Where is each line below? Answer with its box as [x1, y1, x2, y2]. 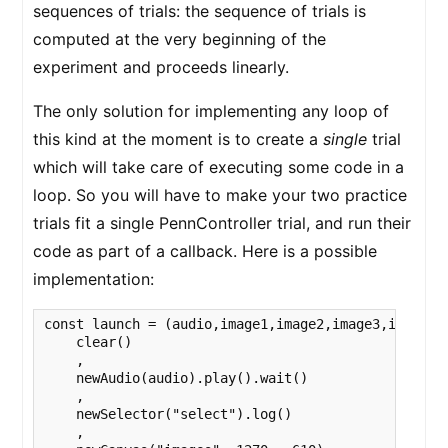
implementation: [33, 269, 154, 289]
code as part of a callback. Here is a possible [33, 241, 377, 261]
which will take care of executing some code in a [33, 157, 404, 177]
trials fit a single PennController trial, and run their [33, 213, 411, 233]
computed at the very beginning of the [33, 29, 326, 49]
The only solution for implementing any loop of [33, 101, 389, 121]
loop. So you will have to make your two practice [33, 185, 407, 205]
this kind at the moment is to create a [33, 129, 323, 149]
